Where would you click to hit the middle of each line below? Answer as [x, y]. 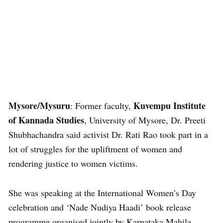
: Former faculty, [102, 106]
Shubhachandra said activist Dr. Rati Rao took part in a [108, 134]
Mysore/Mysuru [39, 106]
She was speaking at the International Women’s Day [102, 193]
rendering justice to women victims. [73, 163]
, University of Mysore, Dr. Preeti [145, 120]
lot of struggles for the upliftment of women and [95, 149]
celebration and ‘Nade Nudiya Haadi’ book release [100, 207]
